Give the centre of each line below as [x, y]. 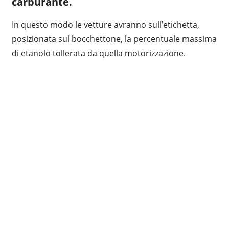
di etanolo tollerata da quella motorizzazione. [98, 53]
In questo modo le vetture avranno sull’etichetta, [105, 24]
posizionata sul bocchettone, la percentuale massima [114, 39]
